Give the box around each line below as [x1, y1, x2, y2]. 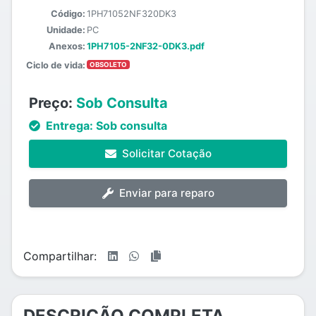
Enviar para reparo [119, 186, 214, 200]
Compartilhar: [23, 249, 97, 263]
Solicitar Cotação [121, 147, 212, 160]
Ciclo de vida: [26, 60, 85, 71]
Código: [51, 8, 85, 19]
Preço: [29, 95, 76, 111]
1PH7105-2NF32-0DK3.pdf [87, 41, 205, 51]
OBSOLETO [89, 61, 127, 68]
